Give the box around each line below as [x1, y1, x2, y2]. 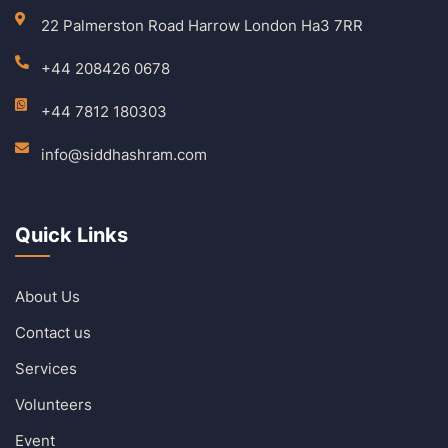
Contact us [15, 322, 91, 342]
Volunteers [15, 394, 92, 414]
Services [15, 358, 77, 378]
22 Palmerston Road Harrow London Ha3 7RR [40, 15, 363, 35]
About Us [15, 286, 80, 306]
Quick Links [15, 222, 128, 247]
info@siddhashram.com [40, 144, 207, 164]
